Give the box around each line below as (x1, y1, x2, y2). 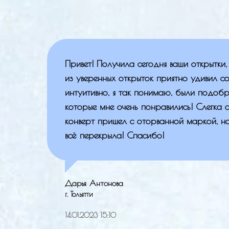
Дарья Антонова (65, 178, 123, 188)
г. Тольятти (65, 190, 93, 198)
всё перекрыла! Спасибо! (65, 129, 164, 141)
